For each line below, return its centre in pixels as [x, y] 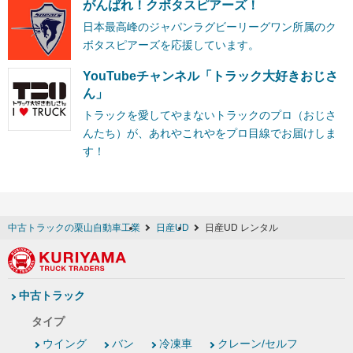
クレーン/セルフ [258, 344]
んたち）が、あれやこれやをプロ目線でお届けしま [210, 133]
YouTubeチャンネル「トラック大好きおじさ [210, 76]
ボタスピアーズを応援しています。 [171, 45]
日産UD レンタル [242, 227]
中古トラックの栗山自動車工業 [74, 227]
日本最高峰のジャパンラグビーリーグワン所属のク [210, 26]
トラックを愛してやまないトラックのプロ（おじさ [210, 115]
